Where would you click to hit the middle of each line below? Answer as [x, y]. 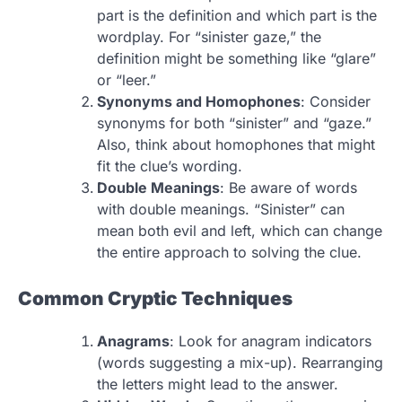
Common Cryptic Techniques [155, 298]
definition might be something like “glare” [236, 58]
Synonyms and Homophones [199, 101]
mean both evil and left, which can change [240, 230]
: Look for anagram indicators [271, 341]
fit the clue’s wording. [170, 166]
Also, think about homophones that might [236, 144]
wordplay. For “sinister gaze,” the [209, 36]
